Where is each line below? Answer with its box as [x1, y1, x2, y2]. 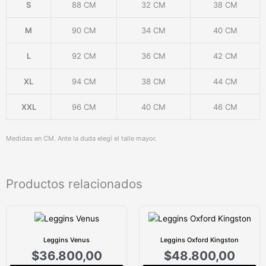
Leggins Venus [43, 235, 90, 244]
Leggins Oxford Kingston [160, 235, 239, 244]
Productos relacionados [6, 176, 142, 191]
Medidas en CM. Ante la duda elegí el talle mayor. [6, 134, 157, 142]
